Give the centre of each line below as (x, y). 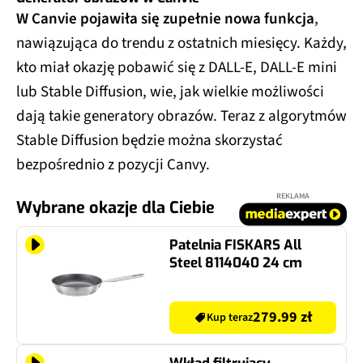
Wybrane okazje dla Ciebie (115, 207)
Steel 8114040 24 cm (236, 263)
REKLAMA (293, 196)
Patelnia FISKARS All (235, 245)
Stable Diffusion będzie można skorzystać (149, 140)
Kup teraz (230, 317)
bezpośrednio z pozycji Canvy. (113, 164)
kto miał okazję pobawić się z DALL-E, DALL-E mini (177, 67)
